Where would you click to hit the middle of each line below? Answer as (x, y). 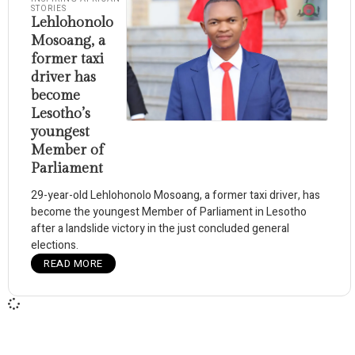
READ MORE (73, 263)
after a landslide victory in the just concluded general (160, 228)
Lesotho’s (61, 113)
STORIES (49, 8)
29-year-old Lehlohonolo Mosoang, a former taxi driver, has (176, 195)
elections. (55, 245)
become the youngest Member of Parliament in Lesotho (169, 212)
